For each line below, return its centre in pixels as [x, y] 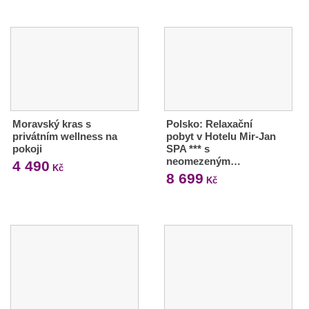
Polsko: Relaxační [209, 124]
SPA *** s [188, 149]
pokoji [27, 149]
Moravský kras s [52, 124]
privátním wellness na [65, 137]
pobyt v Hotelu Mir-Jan [221, 137]
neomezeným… [203, 161]
